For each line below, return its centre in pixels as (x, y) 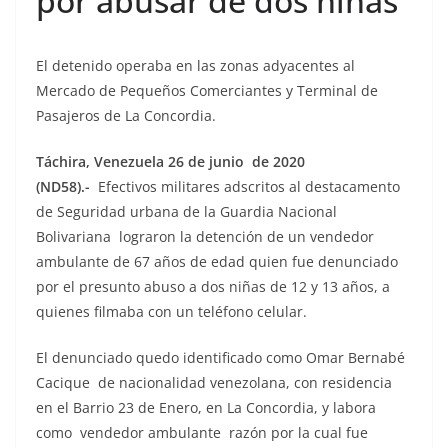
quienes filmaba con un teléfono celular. (171, 311)
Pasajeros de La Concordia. (126, 115)
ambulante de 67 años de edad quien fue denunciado (217, 261)
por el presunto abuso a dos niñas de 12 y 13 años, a (215, 286)
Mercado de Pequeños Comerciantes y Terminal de (207, 90)
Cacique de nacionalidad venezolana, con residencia (214, 382)
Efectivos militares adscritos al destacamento (245, 186)
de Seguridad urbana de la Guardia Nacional (186, 211)
